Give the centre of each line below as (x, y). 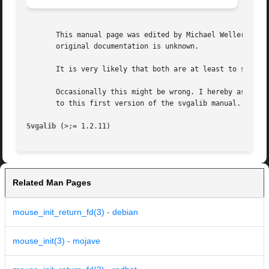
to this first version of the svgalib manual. (134, 104)
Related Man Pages (52, 183)
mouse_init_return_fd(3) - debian (75, 212)
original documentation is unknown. (113, 47)
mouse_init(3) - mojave (56, 241)
